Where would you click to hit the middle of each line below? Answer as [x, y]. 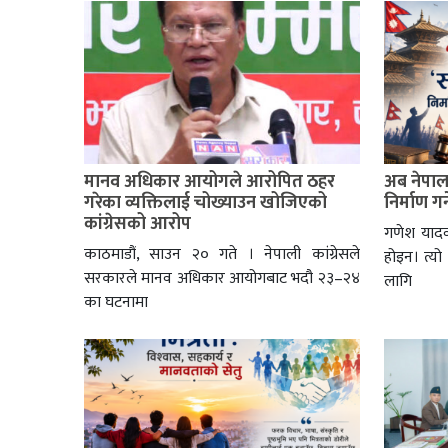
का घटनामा [116, 303]
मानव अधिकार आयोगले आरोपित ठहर [209, 182]
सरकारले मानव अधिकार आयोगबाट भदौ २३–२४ [222, 279]
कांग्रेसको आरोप [137, 224]
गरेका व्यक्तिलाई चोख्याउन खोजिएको [205, 203]
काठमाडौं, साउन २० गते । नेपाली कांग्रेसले [222, 255]
